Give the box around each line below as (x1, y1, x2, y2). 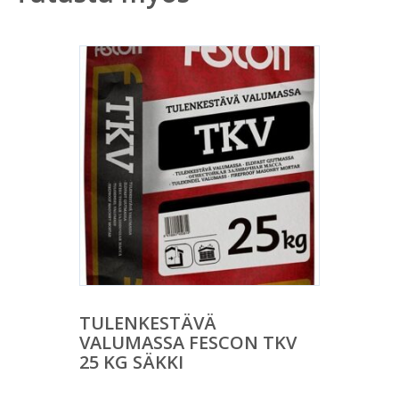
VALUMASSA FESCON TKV (79, 330, 297, 354)
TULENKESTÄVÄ (79, 311, 216, 335)
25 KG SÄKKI (79, 350, 183, 374)
